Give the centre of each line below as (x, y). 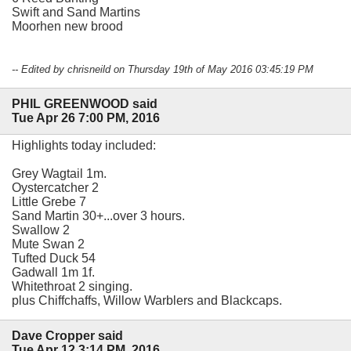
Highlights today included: (84, 145)
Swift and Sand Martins (76, 12)
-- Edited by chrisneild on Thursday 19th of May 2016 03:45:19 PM (163, 69)
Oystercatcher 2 (55, 187)
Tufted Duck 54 (54, 258)
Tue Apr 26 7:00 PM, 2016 (86, 118)
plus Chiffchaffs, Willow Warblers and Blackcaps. (147, 300)
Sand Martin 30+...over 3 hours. (98, 215)
